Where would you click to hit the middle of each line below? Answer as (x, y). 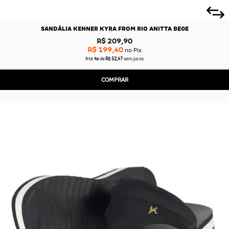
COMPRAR (114, 79)
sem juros (134, 59)
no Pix (132, 50)
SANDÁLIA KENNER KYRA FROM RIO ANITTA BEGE (114, 28)
